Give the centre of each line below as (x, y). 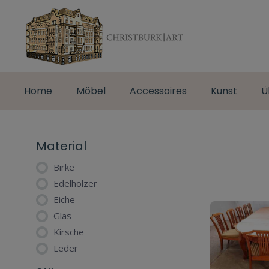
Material (61, 146)
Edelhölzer (75, 183)
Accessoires (158, 91)
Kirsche (69, 232)
